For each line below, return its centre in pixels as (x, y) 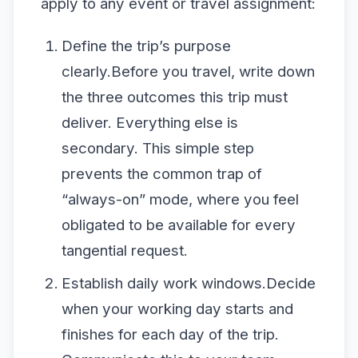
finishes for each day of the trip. (170, 334)
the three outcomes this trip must (174, 97)
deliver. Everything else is (149, 123)
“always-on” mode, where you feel (180, 199)
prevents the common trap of (161, 174)
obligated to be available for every (178, 225)
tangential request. (124, 251)
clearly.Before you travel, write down (188, 72)
